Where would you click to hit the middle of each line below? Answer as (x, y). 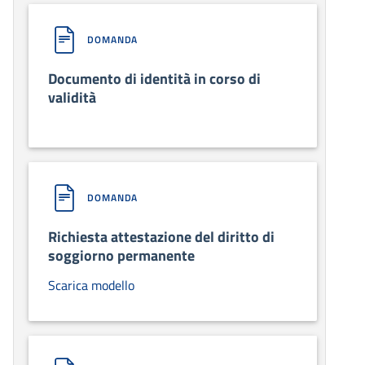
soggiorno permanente (121, 255)
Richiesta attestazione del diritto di (161, 236)
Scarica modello (91, 285)
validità (72, 97)
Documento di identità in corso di (154, 78)
